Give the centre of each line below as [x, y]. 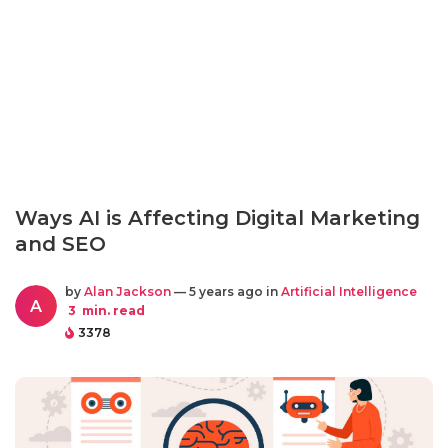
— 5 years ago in [226, 291]
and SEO [60, 244]
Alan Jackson [127, 291]
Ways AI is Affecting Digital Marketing [217, 218]
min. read [112, 310]
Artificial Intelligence [349, 291]
